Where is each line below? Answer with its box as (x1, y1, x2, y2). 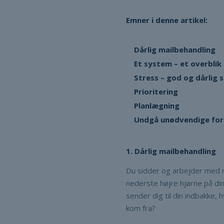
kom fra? (126, 203, 155, 213)
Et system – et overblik (134, 58, 221, 69)
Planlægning (134, 100, 179, 111)
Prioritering (134, 86, 180, 97)
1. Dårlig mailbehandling (126, 146, 216, 156)
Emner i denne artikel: (126, 15, 209, 25)
